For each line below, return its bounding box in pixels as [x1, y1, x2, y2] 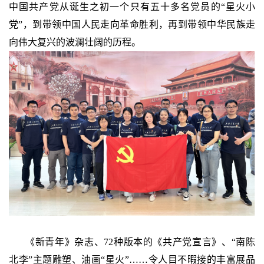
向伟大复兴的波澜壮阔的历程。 [9, 37, 141, 48]
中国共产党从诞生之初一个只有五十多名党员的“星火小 [9, 2, 255, 12]
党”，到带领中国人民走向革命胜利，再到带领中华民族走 [9, 19, 255, 30]
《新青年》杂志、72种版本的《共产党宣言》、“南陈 [25, 236, 255, 247]
